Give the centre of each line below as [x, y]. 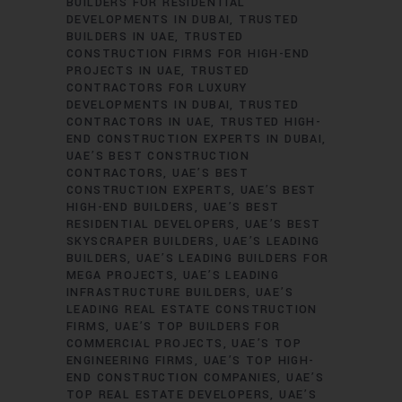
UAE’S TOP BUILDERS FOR [197, 327]
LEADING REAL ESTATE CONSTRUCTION [192, 310]
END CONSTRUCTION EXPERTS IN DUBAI [195, 139]
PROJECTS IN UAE [124, 71]
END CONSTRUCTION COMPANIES [172, 378]
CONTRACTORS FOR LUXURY [157, 88]
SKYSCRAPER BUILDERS [141, 241]
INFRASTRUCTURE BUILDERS [157, 293]
